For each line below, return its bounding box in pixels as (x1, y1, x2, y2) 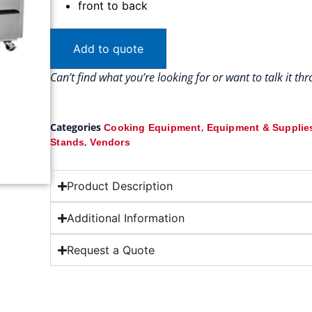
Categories (50, 120, 102, 134)
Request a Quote (67, 243, 155, 258)
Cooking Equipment (104, 122, 201, 134)
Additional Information (67, 211, 185, 226)
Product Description (67, 179, 173, 194)
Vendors (90, 136, 130, 148)
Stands (50, 136, 85, 148)
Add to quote (73, 42, 144, 56)
